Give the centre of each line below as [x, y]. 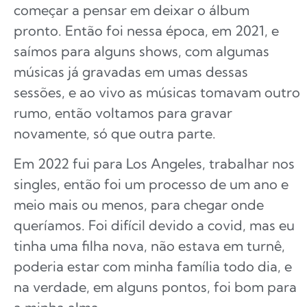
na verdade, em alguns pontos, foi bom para [155, 287]
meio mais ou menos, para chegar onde [139, 205]
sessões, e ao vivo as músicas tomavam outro [157, 92]
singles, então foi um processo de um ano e [151, 184]
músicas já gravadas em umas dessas [131, 71]
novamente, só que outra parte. [115, 133]
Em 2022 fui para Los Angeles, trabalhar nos [154, 164]
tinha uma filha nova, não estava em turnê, [149, 246]
